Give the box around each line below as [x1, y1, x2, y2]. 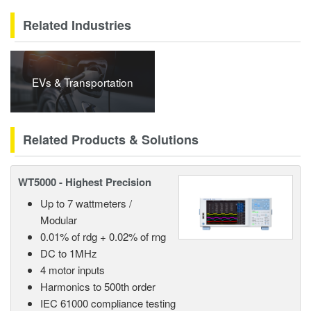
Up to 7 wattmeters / [40, 195, 132, 210]
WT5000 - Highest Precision [18, 174, 151, 190]
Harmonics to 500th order [40, 278, 155, 294]
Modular [40, 212, 77, 227]
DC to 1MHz [40, 245, 97, 260]
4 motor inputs [40, 262, 105, 277]
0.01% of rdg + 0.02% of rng [40, 228, 166, 244]
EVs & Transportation [32, 74, 133, 90]
